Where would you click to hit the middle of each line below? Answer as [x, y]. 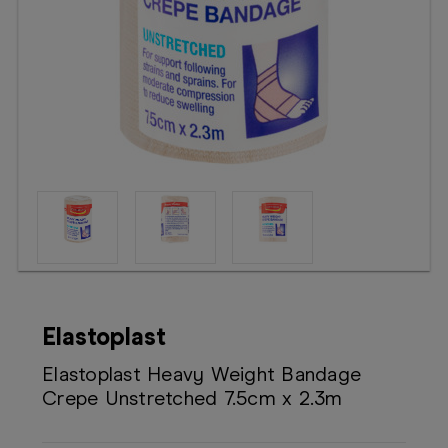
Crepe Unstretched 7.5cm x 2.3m [192, 398]
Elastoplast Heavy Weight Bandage [201, 374]
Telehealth [52, 44]
